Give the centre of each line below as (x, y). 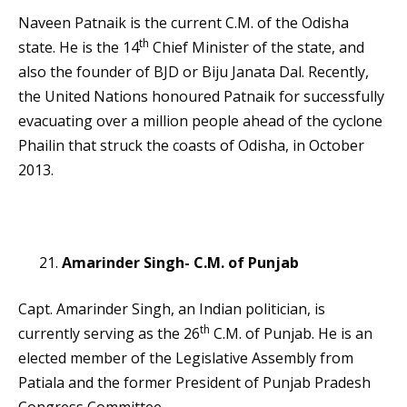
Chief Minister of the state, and (257, 48)
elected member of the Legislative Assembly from (186, 358)
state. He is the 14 (79, 48)
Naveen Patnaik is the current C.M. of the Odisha (184, 23)
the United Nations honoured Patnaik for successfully (201, 97)
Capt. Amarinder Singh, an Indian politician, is (172, 309)
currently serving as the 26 (109, 334)
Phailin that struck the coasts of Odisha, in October (191, 146)
